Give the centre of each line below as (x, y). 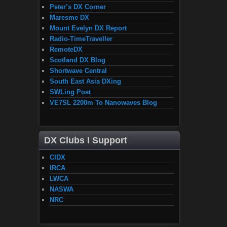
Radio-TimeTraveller (81, 39)
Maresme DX (69, 17)
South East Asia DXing (85, 81)
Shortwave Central (78, 70)
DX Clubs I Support (86, 141)
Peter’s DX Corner (78, 7)
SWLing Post (70, 92)
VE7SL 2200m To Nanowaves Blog (103, 102)
